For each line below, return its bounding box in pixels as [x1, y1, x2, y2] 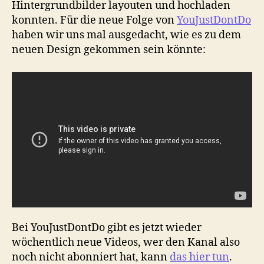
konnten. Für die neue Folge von [12, 13, 177, 27]
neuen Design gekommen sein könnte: [12, 42, 206, 57]
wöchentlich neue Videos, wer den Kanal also [12, 236, 240, 250]
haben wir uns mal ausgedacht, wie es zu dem [12, 28, 241, 42]
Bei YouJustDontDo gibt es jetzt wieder [12, 221, 202, 235]
